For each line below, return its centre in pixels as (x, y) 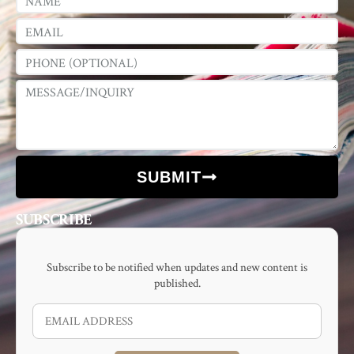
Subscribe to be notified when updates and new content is (177, 268)
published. (177, 284)
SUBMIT (169, 177)
